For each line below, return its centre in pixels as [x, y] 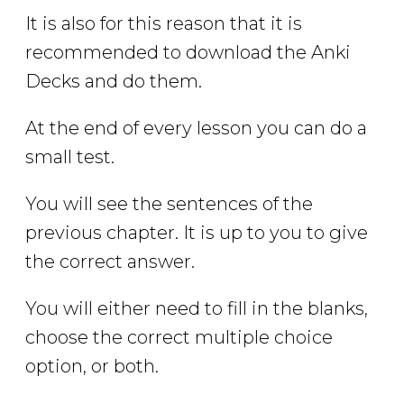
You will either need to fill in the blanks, [197, 309]
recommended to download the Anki [188, 53]
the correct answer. [110, 262]
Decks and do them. [114, 82]
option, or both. [92, 367]
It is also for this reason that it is [164, 24]
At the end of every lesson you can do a [196, 129]
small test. [70, 157]
